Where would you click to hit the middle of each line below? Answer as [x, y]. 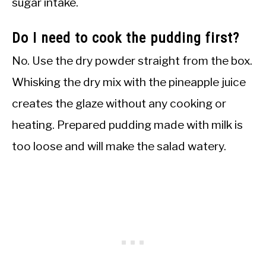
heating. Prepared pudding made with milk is [127, 125]
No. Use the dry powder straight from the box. [132, 61]
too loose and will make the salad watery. [119, 146]
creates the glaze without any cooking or [119, 104]
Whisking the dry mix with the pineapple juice [129, 82]
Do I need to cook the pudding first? [126, 38]
